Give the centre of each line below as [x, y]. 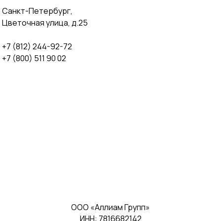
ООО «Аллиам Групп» [110, 207]
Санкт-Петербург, [37, 11]
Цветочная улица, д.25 [45, 23]
